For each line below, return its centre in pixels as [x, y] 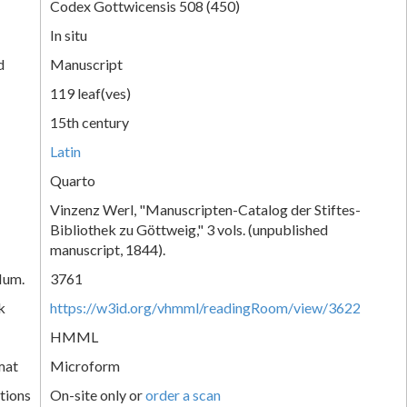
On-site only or [98, 394]
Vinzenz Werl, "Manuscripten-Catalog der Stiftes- [205, 209]
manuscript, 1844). [108, 249]
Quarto [73, 180]
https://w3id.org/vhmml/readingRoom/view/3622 [205, 307]
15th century [89, 122]
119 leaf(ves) [90, 93]
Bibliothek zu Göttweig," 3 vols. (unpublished [189, 229]
